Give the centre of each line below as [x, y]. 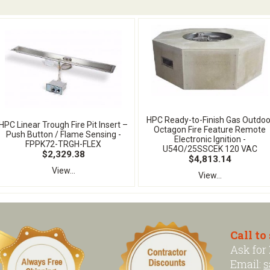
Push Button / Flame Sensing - [63, 134]
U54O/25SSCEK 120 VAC [210, 149]
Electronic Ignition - [210, 139]
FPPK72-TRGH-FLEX [63, 144]
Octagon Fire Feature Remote [210, 130]
